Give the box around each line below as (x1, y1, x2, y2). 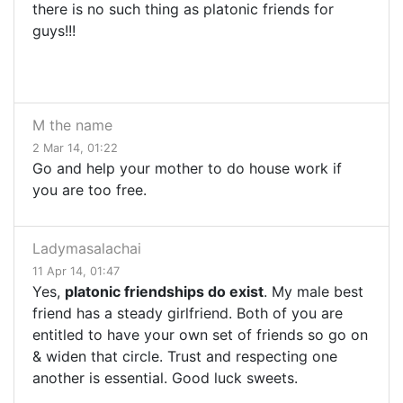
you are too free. (32, 181, 147, 200)
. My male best (264, 282, 363, 301)
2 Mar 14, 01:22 (32, 141, 118, 156)
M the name (32, 116, 112, 135)
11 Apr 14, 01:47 (32, 264, 120, 279)
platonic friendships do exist (65, 282, 264, 301)
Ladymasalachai (32, 239, 141, 258)
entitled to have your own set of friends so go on (32, 326, 368, 345)
